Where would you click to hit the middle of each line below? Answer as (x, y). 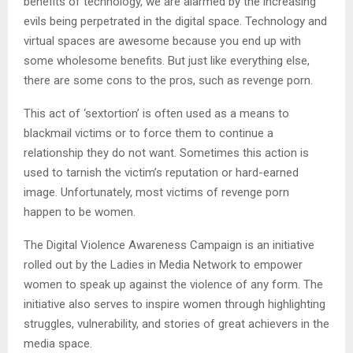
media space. (58, 343)
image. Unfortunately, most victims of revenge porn (156, 192)
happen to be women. (80, 212)
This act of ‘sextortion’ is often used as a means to (156, 113)
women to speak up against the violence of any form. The (173, 284)
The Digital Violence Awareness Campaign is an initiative (169, 245)
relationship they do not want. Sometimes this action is (166, 152)
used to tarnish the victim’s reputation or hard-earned (161, 172)
